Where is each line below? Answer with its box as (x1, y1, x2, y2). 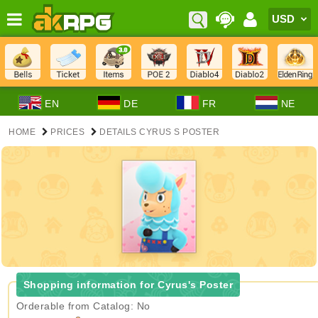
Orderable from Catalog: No (16, 300, 150, 312)
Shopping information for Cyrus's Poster (23, 279, 234, 290)
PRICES (50, 127, 84, 137)
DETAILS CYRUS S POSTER (99, 127, 219, 137)
